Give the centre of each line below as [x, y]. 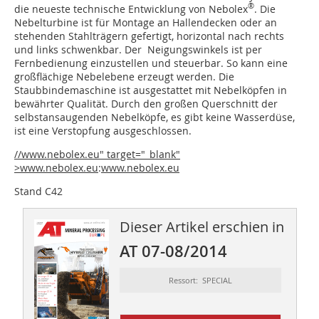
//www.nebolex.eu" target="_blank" [97, 154]
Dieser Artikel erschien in [202, 226]
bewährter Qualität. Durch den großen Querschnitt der [146, 103]
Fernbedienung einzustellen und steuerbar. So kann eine [151, 63]
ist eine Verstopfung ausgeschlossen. [103, 130]
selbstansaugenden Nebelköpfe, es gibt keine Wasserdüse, [155, 117]
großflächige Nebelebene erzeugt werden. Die [124, 76]
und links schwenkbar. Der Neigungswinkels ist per [138, 49]
